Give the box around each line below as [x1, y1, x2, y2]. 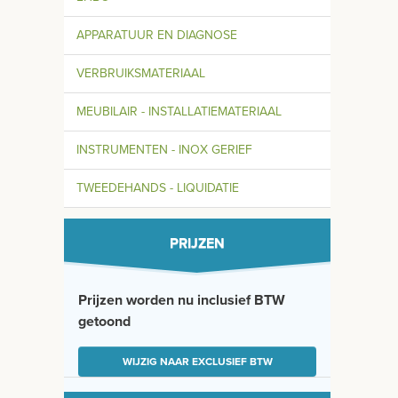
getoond [78, 312, 131, 330]
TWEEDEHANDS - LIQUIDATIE [76, 179, 239, 195]
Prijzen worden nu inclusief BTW [78, 291, 285, 309]
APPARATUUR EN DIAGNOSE [76, 27, 237, 43]
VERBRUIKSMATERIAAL [76, 65, 205, 81]
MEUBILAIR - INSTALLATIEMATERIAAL [76, 103, 282, 119]
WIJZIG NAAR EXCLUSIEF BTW [122, 354, 273, 368]
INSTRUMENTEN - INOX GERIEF [76, 141, 252, 157]
